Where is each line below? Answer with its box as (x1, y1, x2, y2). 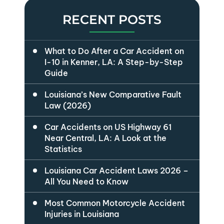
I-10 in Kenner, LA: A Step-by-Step (44, 56, 183, 67)
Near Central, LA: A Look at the (44, 132, 166, 143)
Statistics (44, 143, 82, 154)
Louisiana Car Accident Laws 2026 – (44, 165, 188, 175)
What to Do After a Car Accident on (44, 45, 184, 56)
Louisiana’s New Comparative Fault (44, 89, 181, 99)
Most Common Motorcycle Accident (44, 197, 185, 208)
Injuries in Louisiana (44, 208, 119, 219)
